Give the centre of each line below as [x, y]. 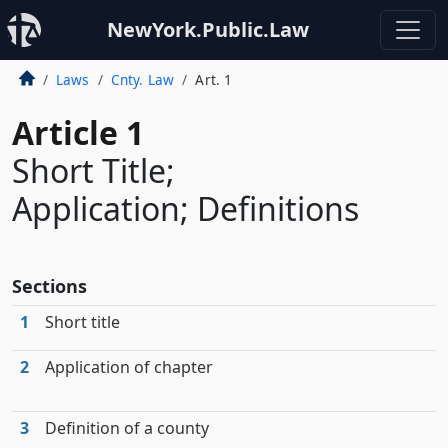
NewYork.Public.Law [208, 29]
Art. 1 [214, 79]
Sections [49, 286]
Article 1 [78, 132]
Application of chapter [129, 367]
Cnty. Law [142, 79]
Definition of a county [127, 428]
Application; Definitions [185, 208]
